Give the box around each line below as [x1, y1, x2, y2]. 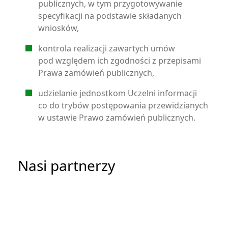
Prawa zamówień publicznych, [38, 67, 154, 78]
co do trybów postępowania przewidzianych [38, 100, 208, 111]
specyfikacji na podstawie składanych [38, 10, 182, 21]
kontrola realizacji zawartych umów [38, 43, 175, 54]
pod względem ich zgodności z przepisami [38, 55, 201, 66]
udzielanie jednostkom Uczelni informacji [38, 88, 197, 99]
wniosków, [38, 22, 79, 34]
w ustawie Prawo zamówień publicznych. [38, 112, 195, 123]
